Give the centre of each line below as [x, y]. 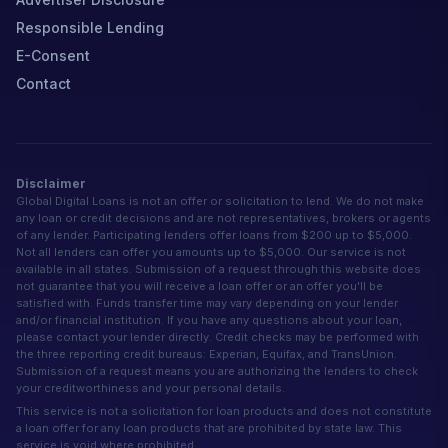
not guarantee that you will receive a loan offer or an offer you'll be [199, 285]
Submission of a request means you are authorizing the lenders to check [217, 370]
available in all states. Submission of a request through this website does [218, 268]
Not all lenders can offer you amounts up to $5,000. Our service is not [211, 251]
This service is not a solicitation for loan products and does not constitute [224, 410]
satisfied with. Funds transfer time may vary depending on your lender [207, 302]
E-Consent [53, 55]
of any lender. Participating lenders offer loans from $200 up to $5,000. [214, 234]
